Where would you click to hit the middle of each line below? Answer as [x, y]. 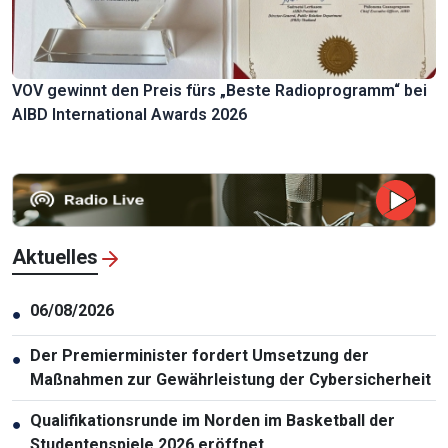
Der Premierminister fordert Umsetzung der [199, 356]
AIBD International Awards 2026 [129, 115]
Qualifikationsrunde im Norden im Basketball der [212, 421]
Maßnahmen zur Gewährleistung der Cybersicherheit [230, 380]
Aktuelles [55, 257]
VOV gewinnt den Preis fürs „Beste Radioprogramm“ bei [219, 91]
